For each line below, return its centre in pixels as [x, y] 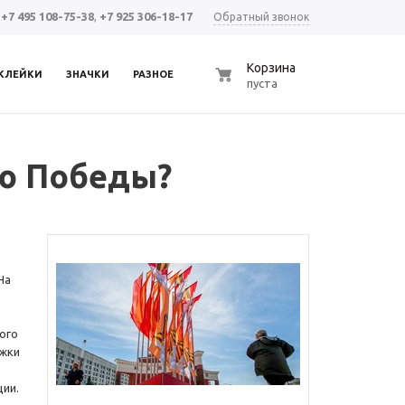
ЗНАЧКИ [88, 74]
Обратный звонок [261, 17]
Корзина [271, 68]
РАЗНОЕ [153, 74]
